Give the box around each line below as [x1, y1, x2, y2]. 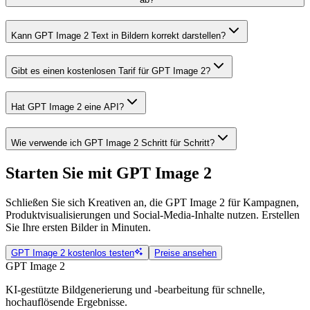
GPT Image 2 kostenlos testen [11, 247, 134, 258]
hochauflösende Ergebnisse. [6, 295, 127, 308]
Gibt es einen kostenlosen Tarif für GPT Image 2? [11, 66, 210, 77]
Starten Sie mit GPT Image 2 [6, 163, 212, 182]
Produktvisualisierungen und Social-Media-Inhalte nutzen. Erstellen [6, 208, 300, 221]
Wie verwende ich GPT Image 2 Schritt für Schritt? [11, 137, 215, 148]
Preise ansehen [154, 247, 217, 258]
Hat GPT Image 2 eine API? [11, 101, 124, 112]
